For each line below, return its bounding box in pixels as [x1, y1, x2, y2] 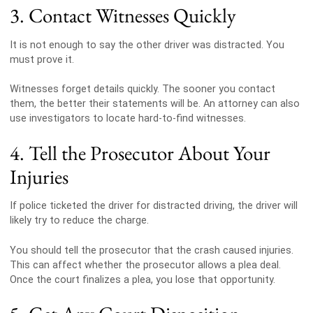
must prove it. [9, 53, 74, 66]
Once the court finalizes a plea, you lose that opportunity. [9, 273, 275, 286]
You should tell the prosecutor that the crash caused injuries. [9, 244, 293, 256]
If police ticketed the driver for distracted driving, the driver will [9, 200, 298, 212]
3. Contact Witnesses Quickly [9, 2, 236, 29]
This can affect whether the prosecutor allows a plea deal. [9, 259, 281, 271]
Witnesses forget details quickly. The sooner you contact [9, 83, 275, 96]
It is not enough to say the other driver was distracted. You [9, 38, 284, 51]
